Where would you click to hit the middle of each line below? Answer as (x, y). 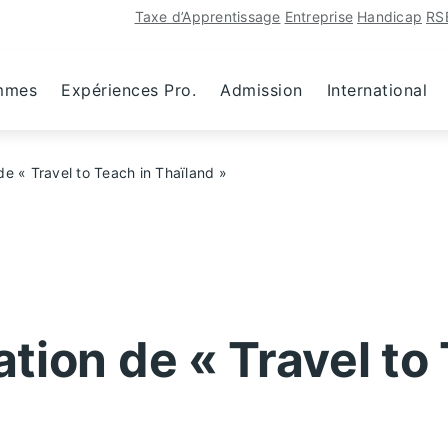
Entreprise (318, 16)
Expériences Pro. (128, 90)
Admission (261, 90)
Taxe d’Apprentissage (207, 16)
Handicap (389, 16)
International (376, 90)
